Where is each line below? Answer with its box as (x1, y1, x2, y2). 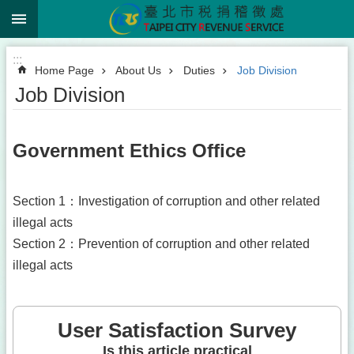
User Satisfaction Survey (58, 318, 296, 342)
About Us (115, 64, 161, 77)
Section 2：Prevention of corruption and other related (13, 237, 310, 250)
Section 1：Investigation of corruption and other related (13, 194, 320, 208)
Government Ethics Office (13, 140, 246, 161)
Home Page (35, 64, 94, 77)
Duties (183, 64, 215, 77)
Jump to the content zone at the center (8, 8, 220, 21)
